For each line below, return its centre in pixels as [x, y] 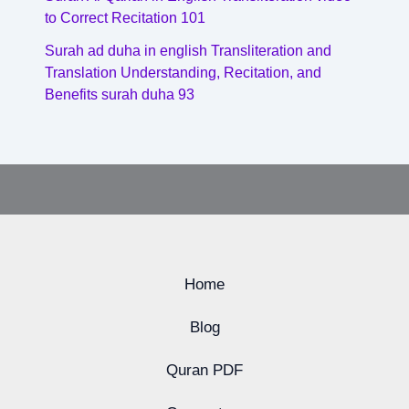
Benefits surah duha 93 [119, 94]
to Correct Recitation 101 [125, 17]
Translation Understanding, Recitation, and [183, 72]
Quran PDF [204, 370]
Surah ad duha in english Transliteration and [188, 50]
